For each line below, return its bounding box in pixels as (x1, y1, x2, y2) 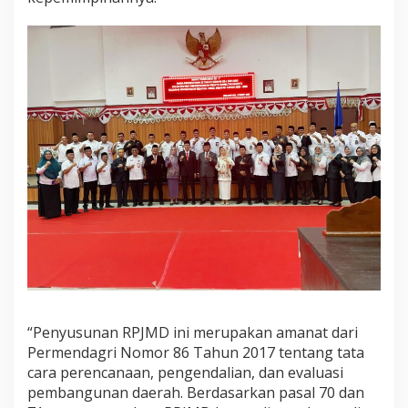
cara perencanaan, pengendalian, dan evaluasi (27, 362, 343, 383)
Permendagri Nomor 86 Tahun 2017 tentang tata (27, 342, 364, 363)
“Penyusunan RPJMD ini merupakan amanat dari (27, 322, 358, 343)
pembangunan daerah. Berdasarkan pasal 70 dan (27, 382, 364, 403)
